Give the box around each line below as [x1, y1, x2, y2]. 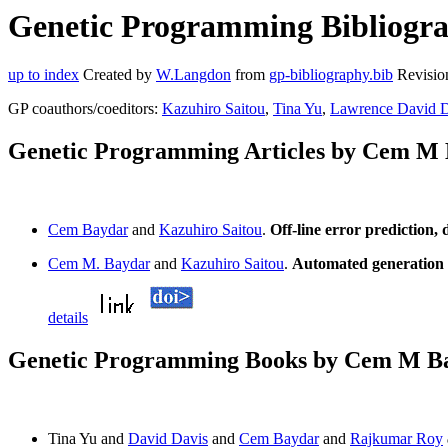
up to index [8, 66, 79, 84]
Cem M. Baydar [48, 255, 150, 273]
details [48, 309, 88, 327]
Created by [79, 66, 156, 84]
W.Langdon [156, 66, 231, 84]
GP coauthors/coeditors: [8, 100, 162, 118]
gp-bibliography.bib [269, 66, 393, 84]
